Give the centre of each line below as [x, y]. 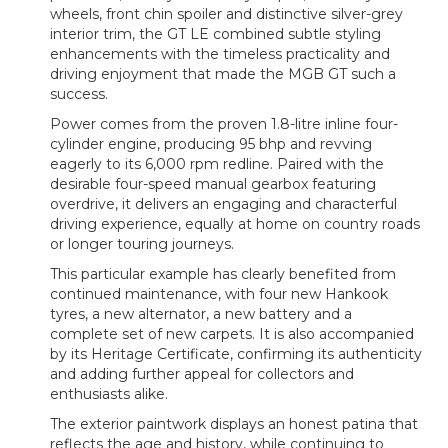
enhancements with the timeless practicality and [220, 54]
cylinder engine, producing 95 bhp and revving [211, 144]
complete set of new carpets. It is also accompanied [232, 334]
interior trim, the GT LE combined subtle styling [215, 34]
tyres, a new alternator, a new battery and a [201, 314]
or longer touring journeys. [142, 244]
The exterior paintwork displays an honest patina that [234, 424]
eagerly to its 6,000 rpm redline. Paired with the [217, 164]
